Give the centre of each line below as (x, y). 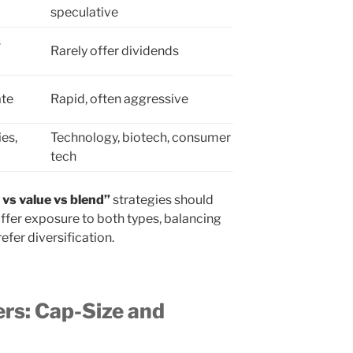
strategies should (162, 200)
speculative (84, 13)
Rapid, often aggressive (119, 99)
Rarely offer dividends (115, 51)
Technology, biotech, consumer (141, 138)
